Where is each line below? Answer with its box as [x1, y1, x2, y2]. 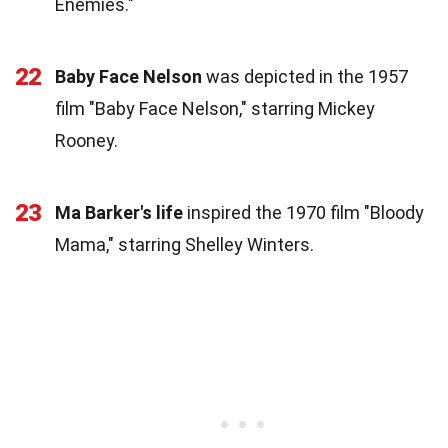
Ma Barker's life [55, 201, 183, 223]
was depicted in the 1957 [202, 65, 408, 87]
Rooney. [55, 129, 118, 151]
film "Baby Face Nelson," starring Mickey [55, 97, 375, 119]
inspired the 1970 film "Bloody [183, 201, 424, 223]
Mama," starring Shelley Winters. [55, 233, 314, 255]
